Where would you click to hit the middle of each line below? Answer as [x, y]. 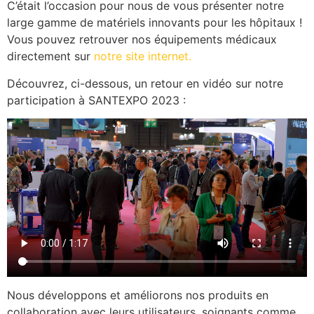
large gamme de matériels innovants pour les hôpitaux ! [155, 23]
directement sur [50, 56]
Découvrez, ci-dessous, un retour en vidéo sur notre [145, 83]
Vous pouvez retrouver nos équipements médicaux [142, 40]
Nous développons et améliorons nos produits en [138, 295]
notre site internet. [143, 56]
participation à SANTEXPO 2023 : [96, 100]
